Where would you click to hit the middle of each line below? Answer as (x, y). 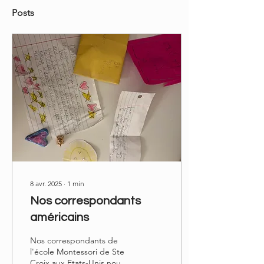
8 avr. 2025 (46, 184)
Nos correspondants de (74, 240)
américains (60, 217)
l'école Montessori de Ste (77, 252)
